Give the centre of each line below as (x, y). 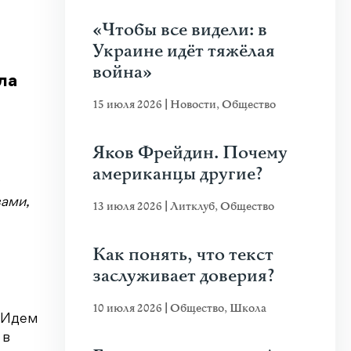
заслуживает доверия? (184, 276)
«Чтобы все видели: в (180, 30)
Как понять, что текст (183, 255)
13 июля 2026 (128, 206)
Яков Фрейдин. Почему (190, 153)
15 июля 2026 (128, 105)
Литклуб (192, 206)
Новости (193, 105)
